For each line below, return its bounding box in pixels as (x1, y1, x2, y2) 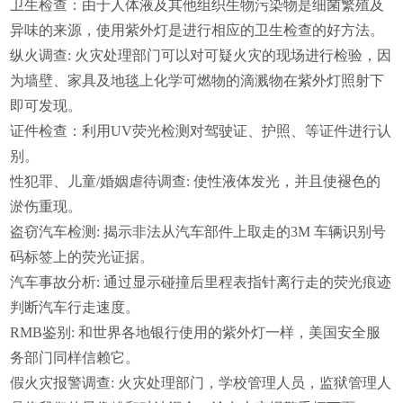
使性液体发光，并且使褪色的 (193, 174, 381, 190)
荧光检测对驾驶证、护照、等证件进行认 (132, 123, 392, 139)
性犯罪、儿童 (10, 174, 97, 190)
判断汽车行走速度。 (10, 300, 140, 316)
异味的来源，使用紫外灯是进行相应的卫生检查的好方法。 (10, 22, 385, 39)
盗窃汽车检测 (10, 224, 97, 240)
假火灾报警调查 (10, 375, 112, 391)
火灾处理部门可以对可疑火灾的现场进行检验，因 (75, 48, 392, 64)
